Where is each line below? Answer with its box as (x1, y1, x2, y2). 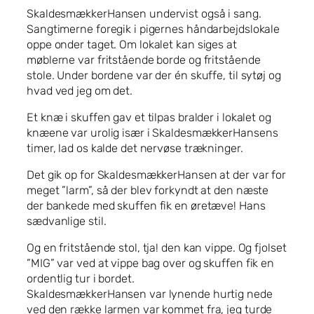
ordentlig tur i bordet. (27, 272, 135, 286)
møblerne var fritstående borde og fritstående (27, 53, 261, 67)
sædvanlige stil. (27, 214, 107, 228)
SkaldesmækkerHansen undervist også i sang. (27, 6, 261, 20)
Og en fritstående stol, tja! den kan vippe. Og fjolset (27, 241, 287, 255)
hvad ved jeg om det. (27, 83, 132, 97)
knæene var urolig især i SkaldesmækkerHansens (27, 125, 278, 139)
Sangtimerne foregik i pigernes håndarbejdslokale (27, 22, 280, 36)
